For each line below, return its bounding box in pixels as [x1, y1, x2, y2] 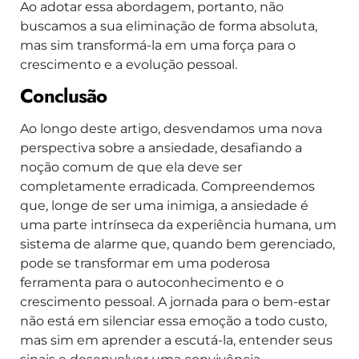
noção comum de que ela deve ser [20, 159, 242, 175]
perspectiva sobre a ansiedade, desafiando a [20, 139, 302, 155]
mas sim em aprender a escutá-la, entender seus [20, 332, 333, 348]
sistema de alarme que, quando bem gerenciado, [20, 236, 335, 252]
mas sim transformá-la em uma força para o [20, 37, 296, 53]
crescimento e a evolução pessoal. [20, 56, 237, 72]
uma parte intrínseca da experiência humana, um [20, 216, 337, 232]
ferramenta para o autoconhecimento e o [20, 274, 284, 290]
